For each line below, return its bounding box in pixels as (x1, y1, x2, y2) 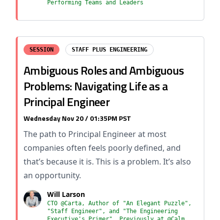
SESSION (29, 46, 54, 53)
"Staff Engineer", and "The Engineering (47, 208, 178, 215)
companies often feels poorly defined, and (24, 142, 181, 153)
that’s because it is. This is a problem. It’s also (24, 156, 191, 167)
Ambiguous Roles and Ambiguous (24, 61, 184, 79)
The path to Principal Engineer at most (24, 129, 166, 139)
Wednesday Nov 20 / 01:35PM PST (24, 113, 131, 123)
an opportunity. (24, 170, 81, 181)
